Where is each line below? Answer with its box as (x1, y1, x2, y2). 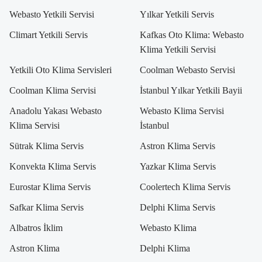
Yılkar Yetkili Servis (140, 9, 214, 20)
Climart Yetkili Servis (9, 30, 88, 40)
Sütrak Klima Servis (9, 141, 84, 151)
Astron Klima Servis (140, 141, 215, 151)
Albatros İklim (9, 223, 63, 233)
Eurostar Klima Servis (9, 182, 91, 192)
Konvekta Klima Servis (9, 161, 96, 172)
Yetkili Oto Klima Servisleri (9, 65, 112, 75)
